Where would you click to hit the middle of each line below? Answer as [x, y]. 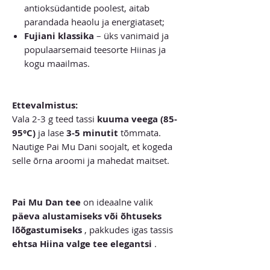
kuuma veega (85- [137, 119]
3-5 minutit [92, 133]
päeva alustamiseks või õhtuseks [87, 216]
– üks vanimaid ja [131, 35]
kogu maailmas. [57, 63]
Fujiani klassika [59, 36]
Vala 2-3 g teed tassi [55, 118]
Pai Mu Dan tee [46, 202]
